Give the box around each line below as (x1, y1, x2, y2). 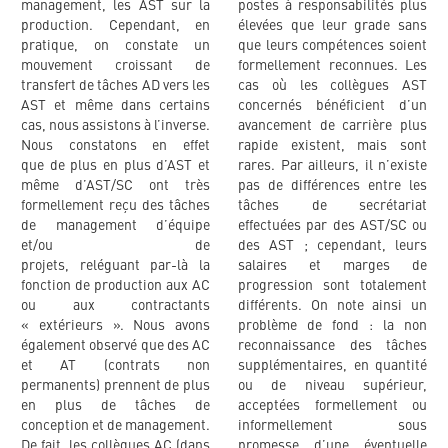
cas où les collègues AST (238, 79, 427, 94)
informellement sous (238, 419, 427, 434)
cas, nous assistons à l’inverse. (21, 119, 210, 134)
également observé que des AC (21, 339, 210, 354)
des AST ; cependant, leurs (238, 239, 427, 254)
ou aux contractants (21, 299, 210, 314)
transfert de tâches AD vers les (21, 79, 210, 94)
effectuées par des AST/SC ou (238, 219, 427, 234)
